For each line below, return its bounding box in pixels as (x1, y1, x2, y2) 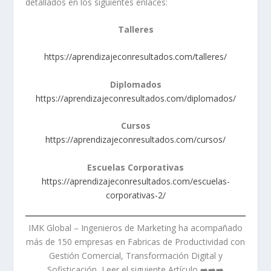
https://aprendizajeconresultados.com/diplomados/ (35, 92, 236, 104)
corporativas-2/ (105, 189, 166, 201)
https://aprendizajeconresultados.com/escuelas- (41, 175, 230, 187)
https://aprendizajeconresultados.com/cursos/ (45, 134, 226, 146)
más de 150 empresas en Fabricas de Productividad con (26, 236, 245, 248)
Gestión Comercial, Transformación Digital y (48, 250, 223, 262)
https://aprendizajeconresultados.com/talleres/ (44, 51, 227, 63)
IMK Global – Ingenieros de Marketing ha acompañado (28, 222, 243, 234)
